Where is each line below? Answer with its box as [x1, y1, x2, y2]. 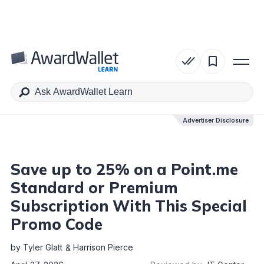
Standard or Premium [11, 178, 178, 197]
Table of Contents [32, 62, 127, 75]
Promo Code [11, 214, 103, 234]
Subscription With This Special [11, 196, 247, 216]
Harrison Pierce [73, 242, 133, 252]
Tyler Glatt [23, 242, 62, 252]
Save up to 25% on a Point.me [11, 160, 238, 179]
